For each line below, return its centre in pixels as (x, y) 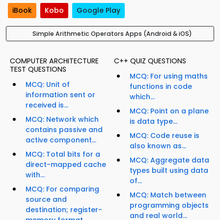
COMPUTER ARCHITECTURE (54, 61)
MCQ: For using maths (169, 76)
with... (35, 175)
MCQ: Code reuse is (165, 136)
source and (46, 200)
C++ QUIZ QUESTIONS (150, 61)
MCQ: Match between (168, 195)
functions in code (161, 87)
